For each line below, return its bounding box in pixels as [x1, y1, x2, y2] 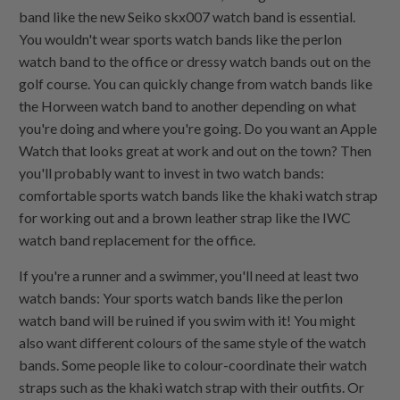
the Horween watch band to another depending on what [19, 97, 357, 115]
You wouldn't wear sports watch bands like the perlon [19, 30, 343, 48]
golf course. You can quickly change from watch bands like [19, 75, 373, 93]
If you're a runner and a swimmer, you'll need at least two [19, 267, 360, 285]
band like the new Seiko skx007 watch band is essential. [19, 8, 356, 26]
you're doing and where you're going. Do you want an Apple [19, 120, 378, 137]
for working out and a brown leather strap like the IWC [19, 209, 352, 227]
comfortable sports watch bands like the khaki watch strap [19, 187, 379, 204]
